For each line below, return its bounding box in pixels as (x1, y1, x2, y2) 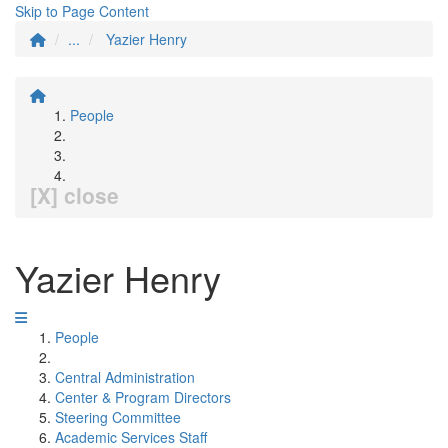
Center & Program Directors (55, 387, 231, 407)
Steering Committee (55, 407, 181, 427)
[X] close (30, 180, 119, 210)
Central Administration (55, 367, 195, 387)
